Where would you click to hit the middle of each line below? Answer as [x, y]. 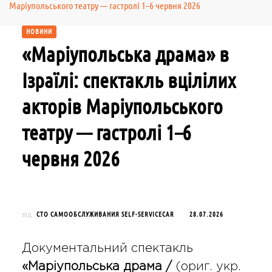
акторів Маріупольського [122, 106]
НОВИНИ [39, 31]
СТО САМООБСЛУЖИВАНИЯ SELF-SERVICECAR [105, 214]
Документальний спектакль [107, 248]
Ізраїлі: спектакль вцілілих [128, 80]
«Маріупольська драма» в [125, 54]
